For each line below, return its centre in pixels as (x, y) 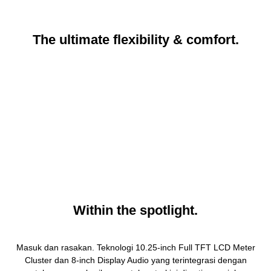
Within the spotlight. (135, 210)
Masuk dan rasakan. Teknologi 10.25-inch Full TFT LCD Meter (135, 247)
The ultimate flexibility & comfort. (135, 40)
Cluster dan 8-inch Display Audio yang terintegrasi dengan (135, 260)
